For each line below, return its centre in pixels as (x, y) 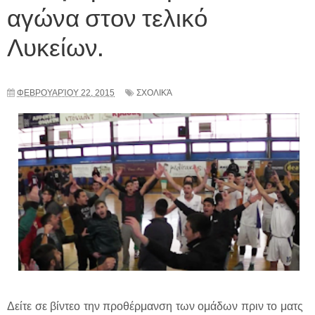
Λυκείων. (55, 45)
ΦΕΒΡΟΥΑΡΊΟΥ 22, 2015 (66, 93)
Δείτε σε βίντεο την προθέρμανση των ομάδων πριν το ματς (155, 307)
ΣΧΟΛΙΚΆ (154, 93)
